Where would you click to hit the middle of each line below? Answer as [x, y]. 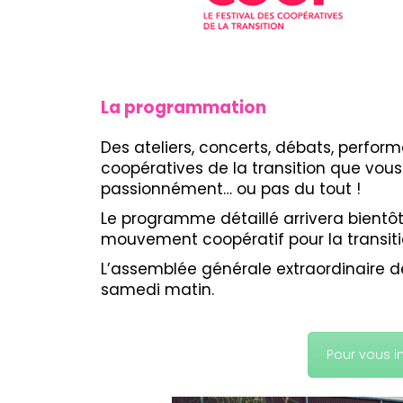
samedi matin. [157, 289]
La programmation [184, 107]
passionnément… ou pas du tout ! [233, 188]
